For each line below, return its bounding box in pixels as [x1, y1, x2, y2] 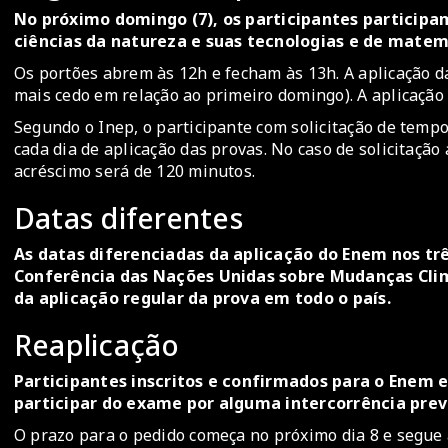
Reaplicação [14, 325, 180, 365]
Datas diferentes [14, 198, 243, 238]
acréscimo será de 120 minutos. [14, 160, 256, 183]
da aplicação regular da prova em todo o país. [14, 287, 391, 310]
